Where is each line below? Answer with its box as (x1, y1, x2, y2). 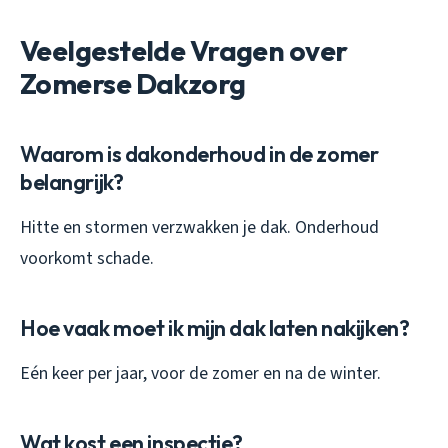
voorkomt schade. (20, 246, 154, 272)
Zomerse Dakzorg (20, 66, 246, 102)
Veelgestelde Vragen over (20, 33, 348, 69)
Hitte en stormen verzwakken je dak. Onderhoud (20, 215, 379, 241)
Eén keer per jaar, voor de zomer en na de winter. (20, 361, 381, 387)
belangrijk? (20, 168, 124, 197)
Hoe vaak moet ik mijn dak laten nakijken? (20, 314, 410, 343)
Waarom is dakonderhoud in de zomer (20, 140, 379, 169)
